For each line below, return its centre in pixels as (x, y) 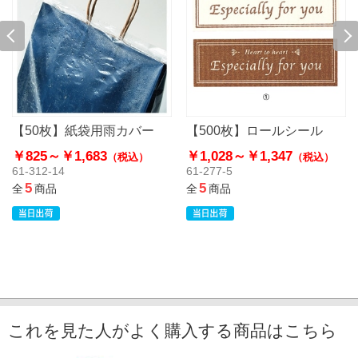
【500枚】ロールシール (255, 130)
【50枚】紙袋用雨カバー (83, 130)
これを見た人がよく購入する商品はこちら (173, 331)
